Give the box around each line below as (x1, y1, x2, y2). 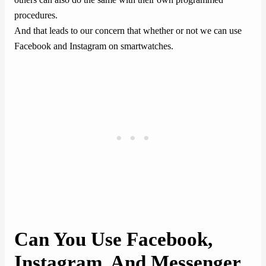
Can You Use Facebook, (14, 229, 213, 251)
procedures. (14, 9, 58, 21)
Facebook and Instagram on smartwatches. (14, 40, 173, 52)
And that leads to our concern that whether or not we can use (14, 25, 242, 36)
